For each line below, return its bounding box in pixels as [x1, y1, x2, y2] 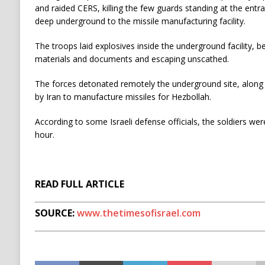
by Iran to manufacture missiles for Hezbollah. [34, 91, 211, 102]
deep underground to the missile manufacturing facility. [34, 15, 245, 27]
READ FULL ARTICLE [34, 177, 124, 190]
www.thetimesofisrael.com [76, 206, 201, 219]
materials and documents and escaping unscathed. [34, 53, 229, 64]
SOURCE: [34, 206, 77, 219]
